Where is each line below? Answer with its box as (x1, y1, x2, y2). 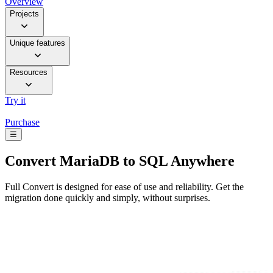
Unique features (10, 38, 65, 48)
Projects (10, 9, 39, 19)
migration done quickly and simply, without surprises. (5, 192, 210, 203)
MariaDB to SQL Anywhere (56, 153, 235, 169)
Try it (5, 95, 26, 106)
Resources (10, 68, 48, 77)
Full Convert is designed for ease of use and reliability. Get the (5, 181, 244, 192)
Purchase (5, 117, 40, 128)
